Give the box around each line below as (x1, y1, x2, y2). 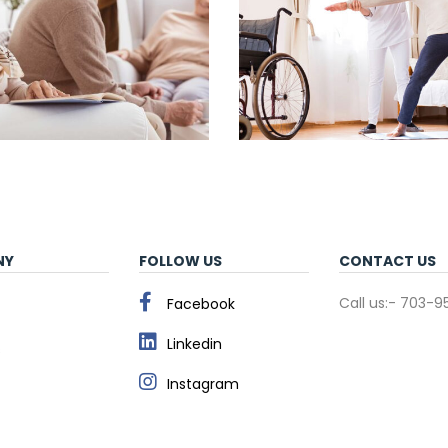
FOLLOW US (139, 251, 222, 271)
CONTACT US (339, 251, 436, 271)
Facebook (167, 294, 235, 314)
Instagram (167, 374, 239, 394)
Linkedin (167, 334, 222, 354)
